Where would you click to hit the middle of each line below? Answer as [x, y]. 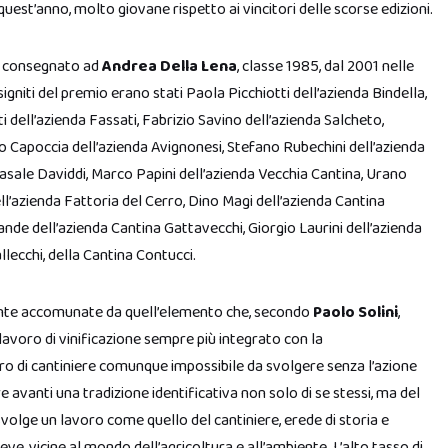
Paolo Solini [355, 312]
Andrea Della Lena [169, 66]
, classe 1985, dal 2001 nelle [325, 66]
